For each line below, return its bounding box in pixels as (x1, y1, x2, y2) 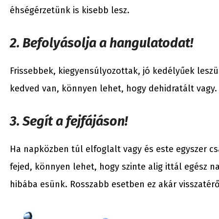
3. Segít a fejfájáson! (10, 113, 128, 129)
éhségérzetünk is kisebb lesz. (10, 5, 130, 16)
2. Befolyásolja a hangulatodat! (10, 35, 193, 51)
